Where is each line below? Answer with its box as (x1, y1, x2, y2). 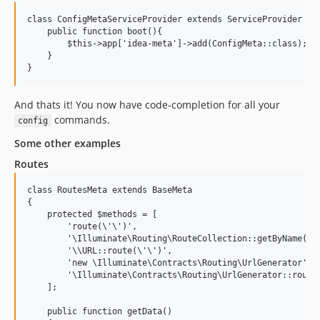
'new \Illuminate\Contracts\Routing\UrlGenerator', (27, 258, 312, 268)
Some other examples (14, 136, 121, 150)
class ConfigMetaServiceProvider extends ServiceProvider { (27, 14, 312, 24)
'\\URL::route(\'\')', (27, 246, 172, 256)
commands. (51, 113, 110, 126)
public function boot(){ (27, 26, 162, 36)
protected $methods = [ (27, 209, 157, 219)
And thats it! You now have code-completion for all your (14, 98, 280, 111)
